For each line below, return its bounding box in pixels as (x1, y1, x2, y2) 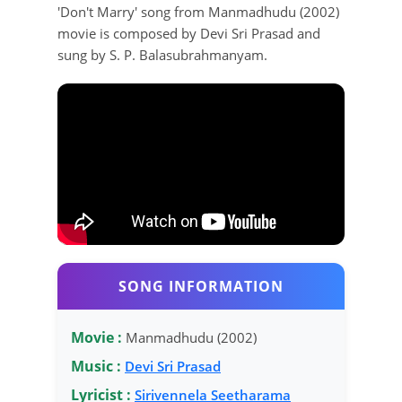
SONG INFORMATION (118, 275, 284, 296)
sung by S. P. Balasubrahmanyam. (57, 45, 267, 64)
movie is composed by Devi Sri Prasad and (57, 23, 320, 42)
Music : (71, 355, 121, 376)
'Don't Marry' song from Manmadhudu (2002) (57, 2, 339, 21)
